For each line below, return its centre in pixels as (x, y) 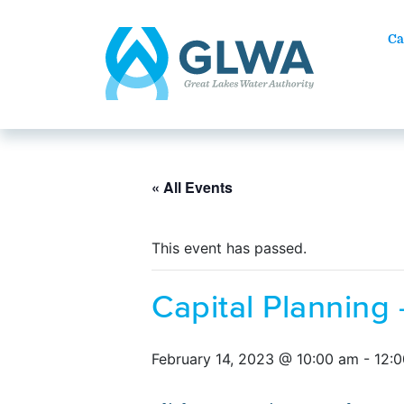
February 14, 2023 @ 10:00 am (255, 359)
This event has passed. (229, 248)
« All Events (192, 187)
